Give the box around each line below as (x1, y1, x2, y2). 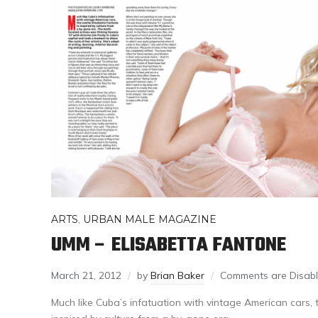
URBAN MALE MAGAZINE (83, 212, 216, 226)
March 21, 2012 (51, 268, 121, 282)
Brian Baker (150, 268, 204, 282)
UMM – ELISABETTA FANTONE (51, 229, 286, 261)
